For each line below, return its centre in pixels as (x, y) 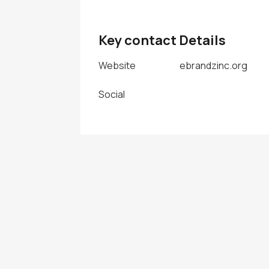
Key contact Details (162, 40)
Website (117, 65)
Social (112, 94)
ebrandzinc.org (214, 65)
